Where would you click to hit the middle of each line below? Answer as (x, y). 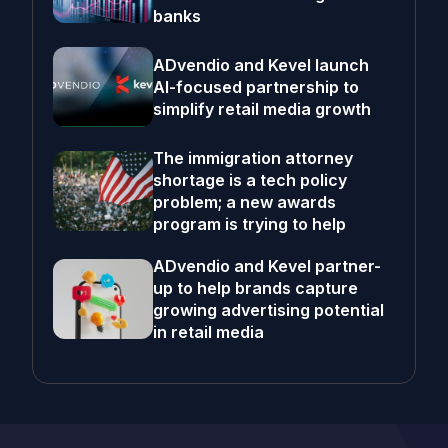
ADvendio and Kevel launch (261, 65)
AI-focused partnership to (256, 87)
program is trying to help (249, 224)
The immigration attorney (253, 158)
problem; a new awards (244, 202)
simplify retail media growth (262, 109)
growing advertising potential (268, 310)
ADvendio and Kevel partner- (267, 266)
